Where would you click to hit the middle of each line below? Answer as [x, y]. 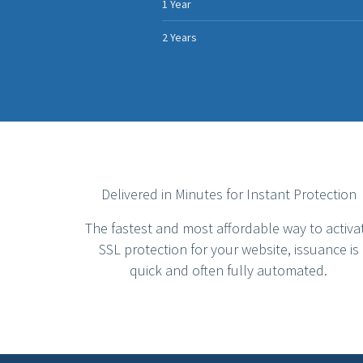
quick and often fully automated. [228, 270]
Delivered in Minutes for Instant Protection [228, 194]
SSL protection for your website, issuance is [228, 249]
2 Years [179, 37]
